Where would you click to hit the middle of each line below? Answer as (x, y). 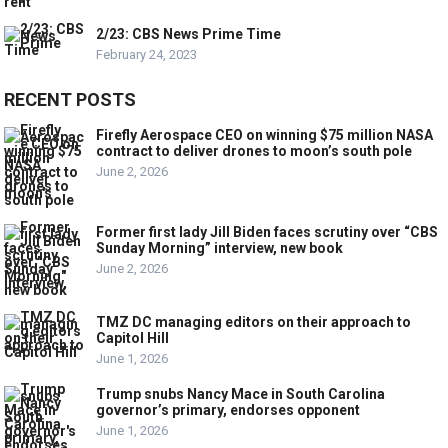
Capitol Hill (133, 338)
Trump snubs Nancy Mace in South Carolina (241, 394)
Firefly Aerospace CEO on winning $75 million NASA (265, 135)
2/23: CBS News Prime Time (189, 34)
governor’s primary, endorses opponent (228, 410)
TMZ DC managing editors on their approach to (254, 322)
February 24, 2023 (147, 55)
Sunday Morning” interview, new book (220, 248)
